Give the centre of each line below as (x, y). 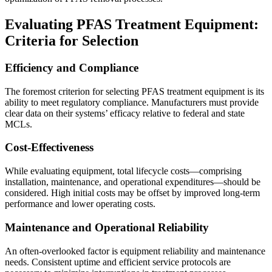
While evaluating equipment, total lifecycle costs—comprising (123, 171)
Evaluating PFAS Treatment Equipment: (132, 25)
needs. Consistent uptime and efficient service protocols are (118, 262)
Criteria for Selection (72, 41)
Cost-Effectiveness (49, 148)
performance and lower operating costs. (80, 204)
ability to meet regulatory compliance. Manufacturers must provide (132, 102)
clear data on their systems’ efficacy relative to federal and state (125, 113)
